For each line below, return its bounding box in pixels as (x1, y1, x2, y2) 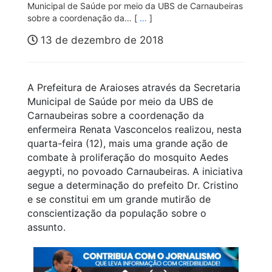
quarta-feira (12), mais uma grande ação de (27, 137, 228, 149)
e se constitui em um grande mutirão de (27, 192, 211, 205)
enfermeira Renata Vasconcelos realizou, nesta (27, 123, 242, 135)
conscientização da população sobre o (27, 206, 206, 219)
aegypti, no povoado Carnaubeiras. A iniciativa (27, 165, 243, 177)
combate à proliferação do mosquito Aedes (27, 151, 228, 163)
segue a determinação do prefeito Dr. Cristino (27, 178, 239, 191)
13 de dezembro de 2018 (38, 33, 163, 46)
